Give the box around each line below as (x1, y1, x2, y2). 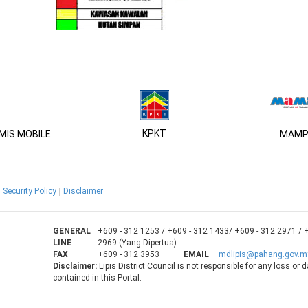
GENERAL (53, 226, 91, 236)
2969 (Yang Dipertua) (98, 238, 177, 248)
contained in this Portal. (53, 273, 142, 283)
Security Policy (3, 186, 56, 197)
